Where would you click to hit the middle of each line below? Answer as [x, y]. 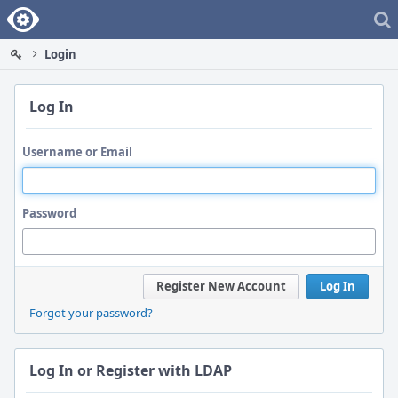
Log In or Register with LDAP [131, 370]
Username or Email [77, 152]
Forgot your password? [91, 313]
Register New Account [221, 286]
